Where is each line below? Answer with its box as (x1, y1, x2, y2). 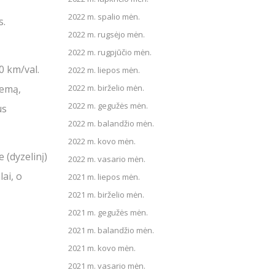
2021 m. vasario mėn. (68, 260, 145, 271)
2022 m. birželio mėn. (68, 82, 144, 93)
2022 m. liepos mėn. (68, 64, 140, 76)
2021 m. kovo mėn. (68, 242, 136, 254)
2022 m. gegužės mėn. (68, 100, 148, 111)
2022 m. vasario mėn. (68, 153, 145, 165)
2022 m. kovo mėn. (68, 136, 136, 147)
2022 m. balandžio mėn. (68, 118, 154, 129)
